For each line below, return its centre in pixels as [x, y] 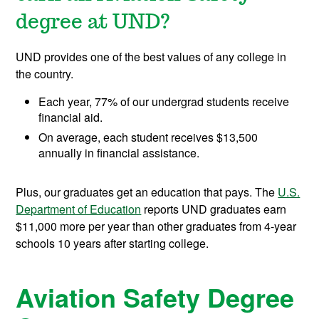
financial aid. [72, 117]
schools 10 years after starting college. [113, 244]
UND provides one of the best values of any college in [151, 57]
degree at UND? [93, 23]
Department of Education [79, 209]
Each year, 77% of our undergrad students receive [164, 102]
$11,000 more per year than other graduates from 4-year [156, 226]
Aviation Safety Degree [155, 297]
